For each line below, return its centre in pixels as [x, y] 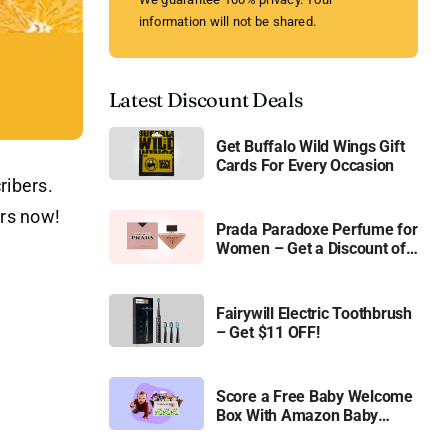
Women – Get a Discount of [310, 249]
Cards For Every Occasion [305, 166]
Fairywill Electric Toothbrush [313, 313]
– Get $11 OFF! [267, 332]
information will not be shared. [227, 21]
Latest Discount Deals [205, 99]
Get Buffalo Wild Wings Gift [310, 147]
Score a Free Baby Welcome [314, 397]
